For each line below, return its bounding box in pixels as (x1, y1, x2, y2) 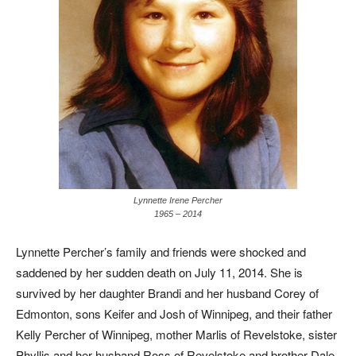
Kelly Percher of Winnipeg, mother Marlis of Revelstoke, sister (16, 326, 337, 342)
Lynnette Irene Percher (133, 195, 222, 205)
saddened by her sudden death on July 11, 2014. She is (16, 264, 303, 281)
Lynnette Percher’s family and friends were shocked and (16, 243, 306, 260)
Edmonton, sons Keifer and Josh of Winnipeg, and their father (16, 305, 332, 322)
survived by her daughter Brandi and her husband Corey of (16, 284, 319, 301)
